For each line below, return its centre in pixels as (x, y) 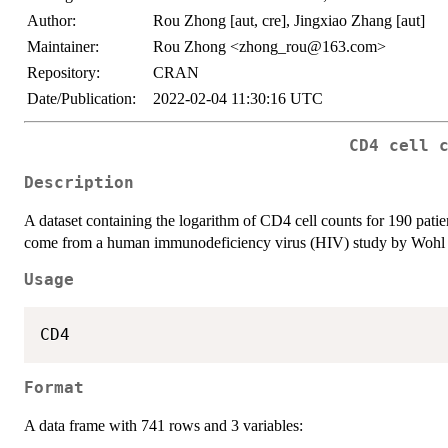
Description (79, 182)
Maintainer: (63, 47)
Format (54, 388)
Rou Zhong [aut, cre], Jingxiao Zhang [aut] (289, 21)
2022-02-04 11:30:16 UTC (238, 99)
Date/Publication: (81, 99)
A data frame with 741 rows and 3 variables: (163, 426)
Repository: (63, 73)
